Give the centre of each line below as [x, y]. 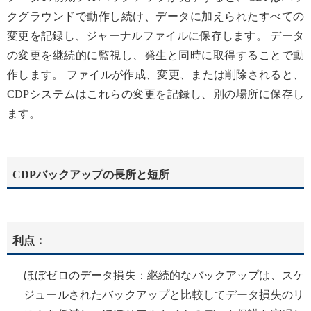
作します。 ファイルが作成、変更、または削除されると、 [155, 74]
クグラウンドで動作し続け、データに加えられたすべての [155, 16]
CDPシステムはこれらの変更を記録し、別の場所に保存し [155, 94]
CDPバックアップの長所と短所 [91, 175]
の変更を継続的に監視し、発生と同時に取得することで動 [155, 55]
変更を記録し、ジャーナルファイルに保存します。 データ [155, 35]
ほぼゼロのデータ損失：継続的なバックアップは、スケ [164, 276]
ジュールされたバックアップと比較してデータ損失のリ [164, 295]
